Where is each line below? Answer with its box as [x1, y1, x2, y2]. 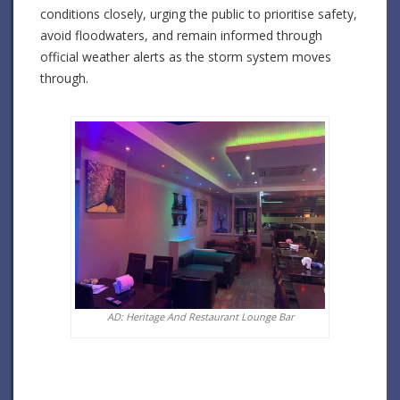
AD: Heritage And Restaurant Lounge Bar [106, 309, 294, 323]
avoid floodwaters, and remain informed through [40, 26, 322, 44]
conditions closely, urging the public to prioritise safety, [40, 4, 357, 22]
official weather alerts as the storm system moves [40, 47, 331, 65]
